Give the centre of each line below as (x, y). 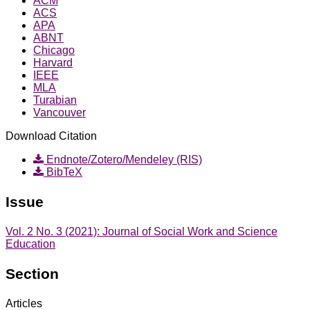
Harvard (53, 62)
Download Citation (51, 136)
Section (32, 273)
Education (30, 244)
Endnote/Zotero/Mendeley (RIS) (123, 159)
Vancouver (60, 112)
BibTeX (63, 172)
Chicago (54, 50)
